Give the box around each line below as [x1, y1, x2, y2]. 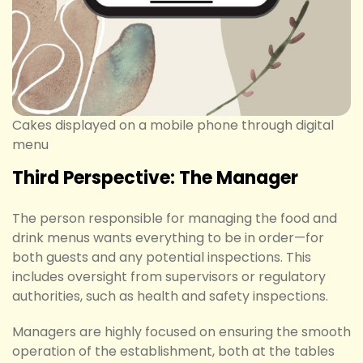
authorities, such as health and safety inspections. [12, 287, 328, 306]
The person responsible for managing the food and [12, 209, 337, 228]
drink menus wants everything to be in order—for [12, 228, 324, 248]
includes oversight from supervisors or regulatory [12, 267, 326, 287]
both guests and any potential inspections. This [12, 248, 311, 267]
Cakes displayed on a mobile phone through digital [12, 116, 334, 135]
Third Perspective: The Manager [12, 165, 298, 191]
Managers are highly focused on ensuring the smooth [12, 322, 351, 342]
